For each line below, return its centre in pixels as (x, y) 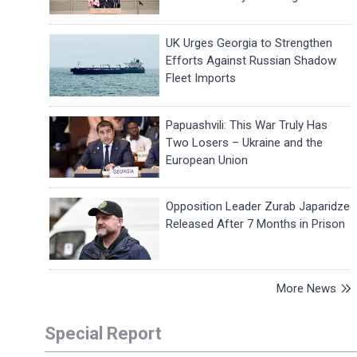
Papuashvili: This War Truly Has (247, 125)
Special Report (103, 334)
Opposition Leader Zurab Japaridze (258, 207)
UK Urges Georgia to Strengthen (249, 43)
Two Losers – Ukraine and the (245, 142)
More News (306, 289)
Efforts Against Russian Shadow (251, 61)
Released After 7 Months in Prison (256, 224)
